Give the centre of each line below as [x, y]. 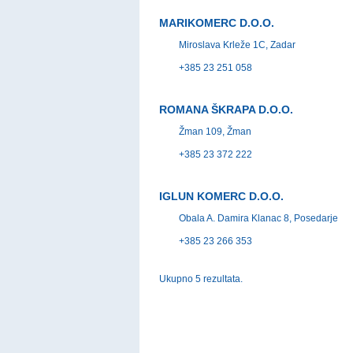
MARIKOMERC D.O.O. [217, 22]
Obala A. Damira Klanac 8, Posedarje [258, 218]
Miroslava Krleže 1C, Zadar [237, 45]
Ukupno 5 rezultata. [201, 279]
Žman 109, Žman [215, 131]
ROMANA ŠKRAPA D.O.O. [226, 109]
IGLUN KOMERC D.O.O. [221, 196]
